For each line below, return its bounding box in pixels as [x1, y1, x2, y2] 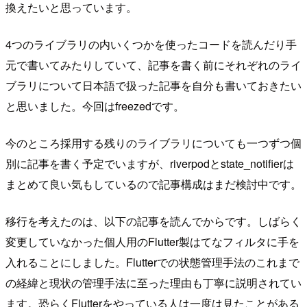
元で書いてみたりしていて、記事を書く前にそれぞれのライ [5, 56, 302, 73]
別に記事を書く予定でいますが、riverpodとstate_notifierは [5, 155, 294, 171]
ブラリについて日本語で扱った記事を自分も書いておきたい [5, 77, 302, 93]
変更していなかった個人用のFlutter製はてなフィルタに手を [5, 233, 299, 249]
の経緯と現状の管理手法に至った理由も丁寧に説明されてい [5, 274, 302, 291]
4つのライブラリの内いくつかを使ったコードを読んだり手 [5, 36, 297, 52]
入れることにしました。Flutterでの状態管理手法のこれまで [5, 254, 299, 270]
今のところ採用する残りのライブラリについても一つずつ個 [5, 134, 302, 151]
